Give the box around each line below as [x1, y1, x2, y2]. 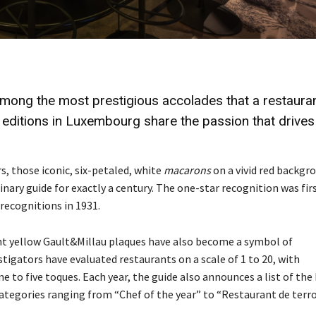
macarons [164, 163, 211, 177]
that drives [253, 113, 315, 129]
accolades [162, 92, 226, 109]
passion [202, 113, 253, 129]
